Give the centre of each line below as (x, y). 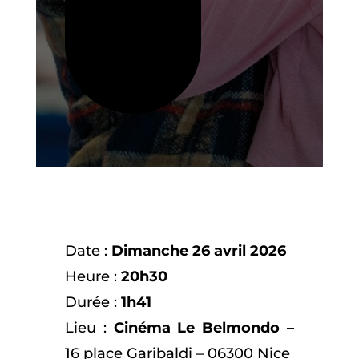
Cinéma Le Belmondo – (204, 327)
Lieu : (89, 327)
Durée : (93, 302)
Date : (88, 250)
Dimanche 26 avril (178, 250)
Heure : (93, 276)
